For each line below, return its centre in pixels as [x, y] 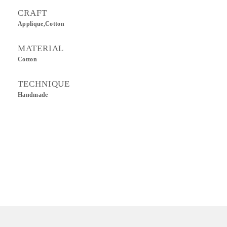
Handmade [33, 95]
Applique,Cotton [41, 24]
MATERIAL [41, 48]
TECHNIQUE [44, 84]
